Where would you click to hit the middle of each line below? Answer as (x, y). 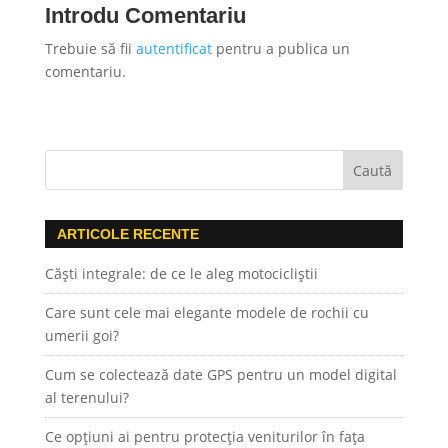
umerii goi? (81, 335)
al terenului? (86, 397)
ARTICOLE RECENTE (127, 233)
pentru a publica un (280, 48)
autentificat (173, 48)
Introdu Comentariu (145, 15)
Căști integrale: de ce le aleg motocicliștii (181, 273)
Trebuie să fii (90, 48)
